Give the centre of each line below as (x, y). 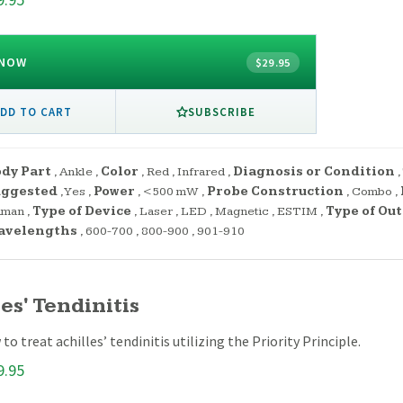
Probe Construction (275, 192)
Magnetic (242, 212)
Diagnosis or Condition (314, 172)
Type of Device (82, 212)
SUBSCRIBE (222, 111)
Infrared (201, 172)
